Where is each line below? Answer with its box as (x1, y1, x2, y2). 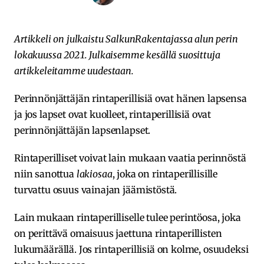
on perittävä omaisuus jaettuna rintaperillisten (14, 227, 222, 239)
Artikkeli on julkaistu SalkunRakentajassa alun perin (14, 32, 238, 45)
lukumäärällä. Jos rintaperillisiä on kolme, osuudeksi (14, 243, 249, 255)
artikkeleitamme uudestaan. (14, 64, 134, 77)
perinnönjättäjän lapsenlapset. (14, 124, 151, 136)
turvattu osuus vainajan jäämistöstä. (14, 183, 177, 196)
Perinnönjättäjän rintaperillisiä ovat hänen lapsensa (14, 92, 247, 104)
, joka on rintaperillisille (112, 167, 218, 180)
